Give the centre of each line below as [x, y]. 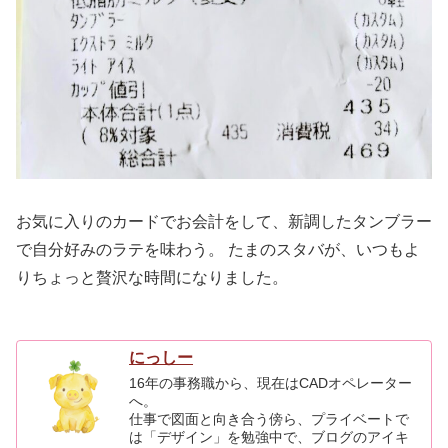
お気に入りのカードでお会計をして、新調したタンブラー [224, 221]
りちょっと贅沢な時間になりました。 [152, 277]
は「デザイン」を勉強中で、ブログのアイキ [269, 436]
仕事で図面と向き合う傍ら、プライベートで [269, 418]
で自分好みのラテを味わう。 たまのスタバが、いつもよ [218, 249]
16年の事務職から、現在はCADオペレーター [271, 382]
